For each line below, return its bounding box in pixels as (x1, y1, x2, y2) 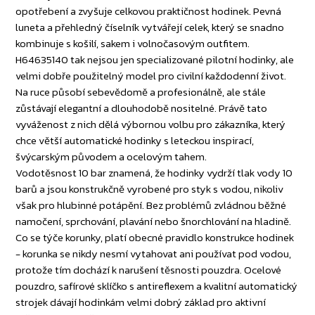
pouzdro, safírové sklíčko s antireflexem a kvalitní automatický (15, 278, 298, 295)
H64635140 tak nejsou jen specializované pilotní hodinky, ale (15, 51, 295, 68)
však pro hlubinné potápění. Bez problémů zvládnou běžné (15, 197, 287, 214)
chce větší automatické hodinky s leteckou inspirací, (15, 132, 255, 149)
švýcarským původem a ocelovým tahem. (15, 148, 207, 165)
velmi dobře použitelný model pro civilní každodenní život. (15, 67, 287, 84)
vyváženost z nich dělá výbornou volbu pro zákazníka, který (15, 116, 286, 133)
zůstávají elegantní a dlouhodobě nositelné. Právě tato (15, 100, 268, 117)
